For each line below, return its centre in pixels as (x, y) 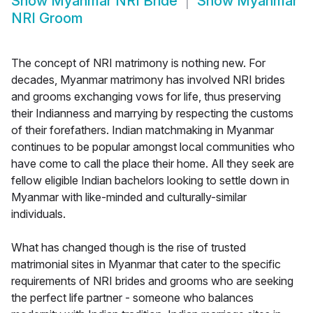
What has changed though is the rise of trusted (129, 248)
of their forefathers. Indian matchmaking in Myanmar (143, 130)
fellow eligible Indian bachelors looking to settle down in (150, 181)
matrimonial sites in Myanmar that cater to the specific (146, 264)
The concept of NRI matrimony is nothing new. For (138, 63)
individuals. (38, 214)
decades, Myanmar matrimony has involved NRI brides (148, 80)
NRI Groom (47, 19)
